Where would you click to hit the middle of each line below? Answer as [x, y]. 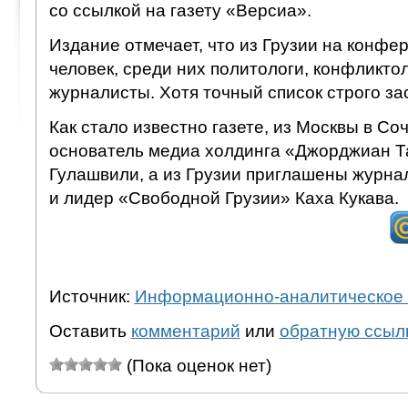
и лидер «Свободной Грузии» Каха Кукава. [224, 198]
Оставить [90, 331]
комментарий [185, 331]
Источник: [92, 296]
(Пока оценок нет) [196, 365]
